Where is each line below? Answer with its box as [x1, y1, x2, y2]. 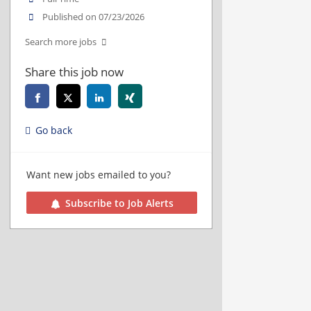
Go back [35, 124, 72, 137]
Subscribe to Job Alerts [65, 196, 174, 210]
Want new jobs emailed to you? [26, 168, 171, 182]
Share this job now [25, 64, 124, 81]
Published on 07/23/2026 [42, 11, 145, 24]
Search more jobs [25, 36, 96, 49]
